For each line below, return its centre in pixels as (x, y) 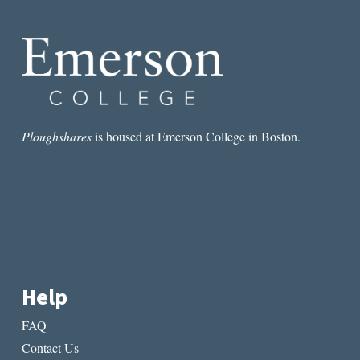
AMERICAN (139, 21)
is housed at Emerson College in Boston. (196, 136)
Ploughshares (56, 136)
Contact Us (50, 348)
